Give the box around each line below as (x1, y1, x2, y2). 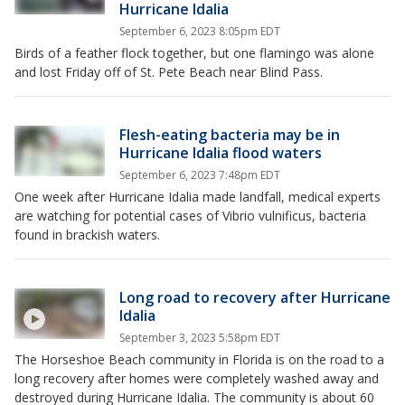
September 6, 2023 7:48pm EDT (119, 167, 280, 183)
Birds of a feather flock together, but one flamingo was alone (14, 44, 374, 61)
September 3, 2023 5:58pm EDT (119, 330, 280, 345)
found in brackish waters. (14, 226, 160, 243)
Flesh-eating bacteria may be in (119, 125, 340, 145)
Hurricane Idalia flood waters (119, 143, 322, 163)
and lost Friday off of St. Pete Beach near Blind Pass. (14, 63, 323, 80)
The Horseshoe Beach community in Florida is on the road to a (14, 351, 384, 368)
